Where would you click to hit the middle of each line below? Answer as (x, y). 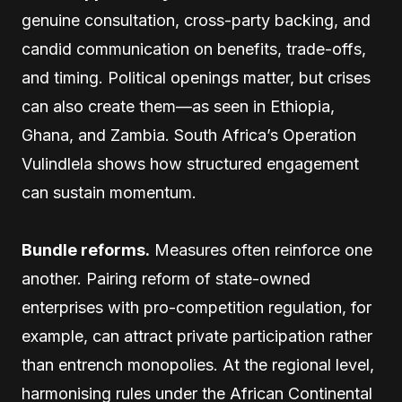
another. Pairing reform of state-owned (166, 279)
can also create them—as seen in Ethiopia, (178, 106)
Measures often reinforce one (261, 250)
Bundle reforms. (86, 250)
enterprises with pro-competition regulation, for (197, 307)
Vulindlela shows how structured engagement (190, 164)
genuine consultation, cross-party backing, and (196, 20)
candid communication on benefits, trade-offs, (194, 49)
